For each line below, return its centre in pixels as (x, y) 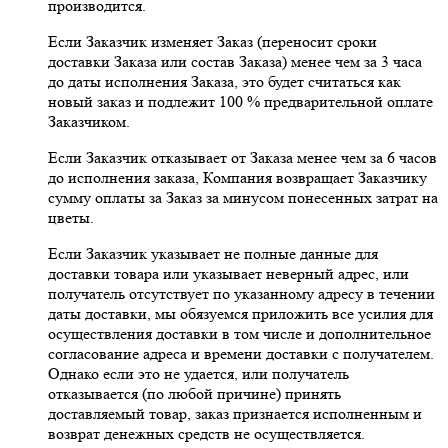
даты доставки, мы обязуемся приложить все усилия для (240, 313)
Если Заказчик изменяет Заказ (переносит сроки (212, 41)
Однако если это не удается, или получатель (198, 373)
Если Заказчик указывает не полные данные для (213, 253)
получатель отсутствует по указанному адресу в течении (241, 293)
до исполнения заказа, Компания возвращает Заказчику (237, 177)
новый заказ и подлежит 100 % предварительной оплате (240, 101)
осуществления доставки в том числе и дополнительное (239, 333)
